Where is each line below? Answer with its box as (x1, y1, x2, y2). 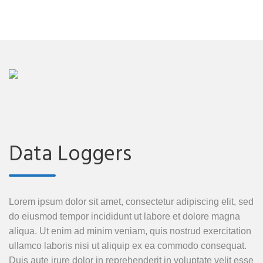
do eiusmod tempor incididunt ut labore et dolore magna (9, 211, 240, 221)
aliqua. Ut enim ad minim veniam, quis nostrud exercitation (9, 226, 251, 236)
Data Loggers (9, 138, 131, 172)
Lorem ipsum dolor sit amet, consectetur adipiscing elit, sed (9, 197, 254, 207)
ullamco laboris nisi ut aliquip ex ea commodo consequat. (9, 241, 247, 251)
